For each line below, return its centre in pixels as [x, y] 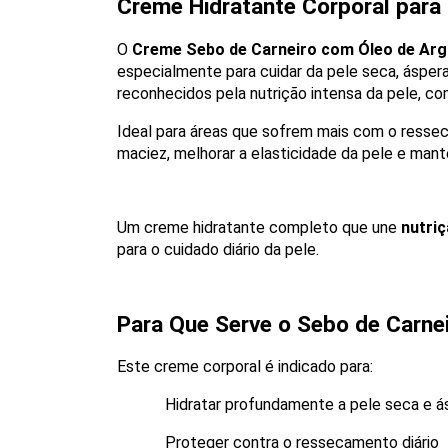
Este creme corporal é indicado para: [245, 366]
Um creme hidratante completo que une [259, 227]
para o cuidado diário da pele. [218, 249]
